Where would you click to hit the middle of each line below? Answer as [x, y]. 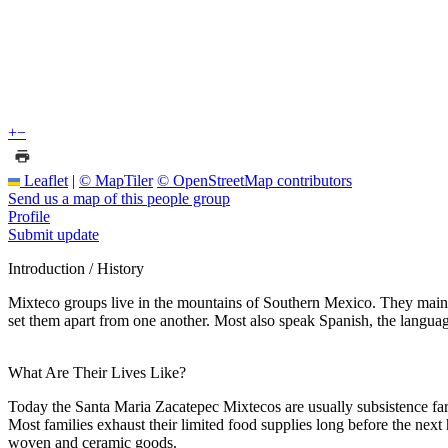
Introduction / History [76, 268]
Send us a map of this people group [119, 198]
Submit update [53, 234]
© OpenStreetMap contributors [254, 180]
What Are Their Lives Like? [97, 372]
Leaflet [44, 180]
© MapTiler [116, 180]
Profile [29, 216]
